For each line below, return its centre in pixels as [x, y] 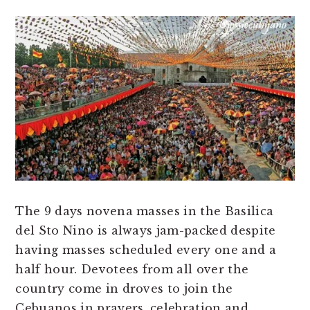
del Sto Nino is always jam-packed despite [146, 230]
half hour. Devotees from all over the [132, 269]
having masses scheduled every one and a [146, 249]
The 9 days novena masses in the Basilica [145, 211]
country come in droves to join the [124, 288]
